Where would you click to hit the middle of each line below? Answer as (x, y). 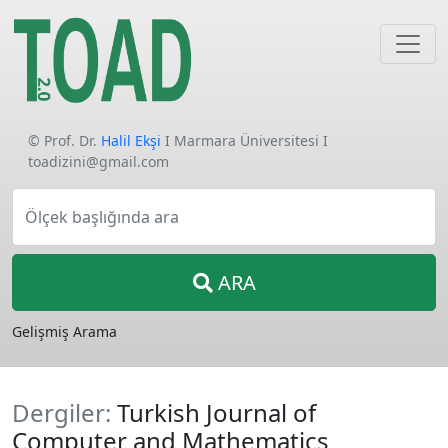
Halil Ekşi (131, 140)
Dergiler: (64, 412)
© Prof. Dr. (64, 140)
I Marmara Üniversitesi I (244, 140)
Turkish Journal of (216, 412)
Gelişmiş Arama (64, 331)
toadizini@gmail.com (98, 161)
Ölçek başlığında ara (102, 217)
